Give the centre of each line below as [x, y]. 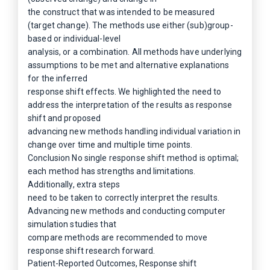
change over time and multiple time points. [110, 145]
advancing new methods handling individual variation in [134, 131]
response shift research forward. [92, 251]
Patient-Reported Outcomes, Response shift [112, 263]
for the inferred [58, 78]
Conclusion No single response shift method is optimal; [133, 158]
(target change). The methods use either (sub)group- [130, 25]
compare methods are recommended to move [118, 237]
